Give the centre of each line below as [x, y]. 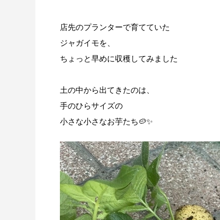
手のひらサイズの [91, 106]
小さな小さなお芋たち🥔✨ [106, 122]
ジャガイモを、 [87, 43]
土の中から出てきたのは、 [107, 90]
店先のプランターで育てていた [115, 27]
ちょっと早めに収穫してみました [119, 59]
